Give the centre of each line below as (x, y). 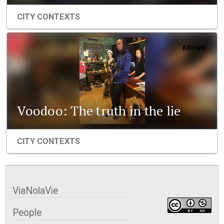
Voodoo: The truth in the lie (99, 111)
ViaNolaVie (35, 190)
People (27, 213)
